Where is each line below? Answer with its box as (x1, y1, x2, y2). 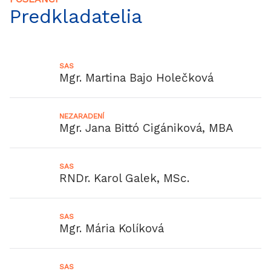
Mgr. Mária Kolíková (59, 221, 164, 235)
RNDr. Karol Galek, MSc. (59, 171, 189, 185)
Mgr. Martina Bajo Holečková (59, 70, 214, 85)
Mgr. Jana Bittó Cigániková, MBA (59, 120, 233, 135)
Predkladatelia (10, 5, 142, 28)
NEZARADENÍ (59, 111, 104, 120)
